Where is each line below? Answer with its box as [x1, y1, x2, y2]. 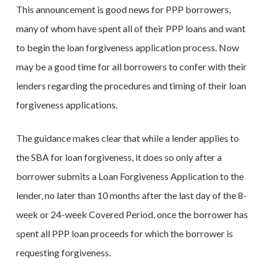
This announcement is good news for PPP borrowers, [15, 4, 231, 15]
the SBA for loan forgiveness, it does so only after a [15, 151, 222, 163]
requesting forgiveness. [15, 247, 111, 258]
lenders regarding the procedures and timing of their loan [15, 80, 246, 91]
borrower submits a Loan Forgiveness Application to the [15, 170, 244, 182]
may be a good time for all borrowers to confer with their [15, 61, 247, 72]
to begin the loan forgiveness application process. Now [15, 42, 239, 53]
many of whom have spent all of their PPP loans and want [15, 23, 246, 34]
